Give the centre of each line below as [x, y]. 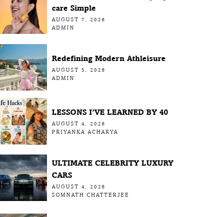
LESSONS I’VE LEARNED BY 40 [110, 112]
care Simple [74, 8]
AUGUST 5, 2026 [78, 70]
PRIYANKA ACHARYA [85, 132]
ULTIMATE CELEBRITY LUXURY [112, 163]
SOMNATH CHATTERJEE [90, 195]
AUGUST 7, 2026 [78, 19]
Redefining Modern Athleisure [108, 58]
